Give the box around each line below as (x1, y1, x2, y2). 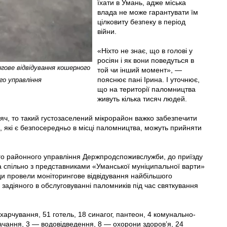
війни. (97, 27, 117, 35)
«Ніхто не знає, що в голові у (97, 46, 193, 55)
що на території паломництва (97, 85, 196, 93)
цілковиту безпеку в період (97, 17, 185, 26)
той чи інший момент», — (97, 65, 182, 74)
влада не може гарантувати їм (97, 8, 198, 16)
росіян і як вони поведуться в (97, 56, 194, 64)
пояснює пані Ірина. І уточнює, (97, 75, 200, 84)
